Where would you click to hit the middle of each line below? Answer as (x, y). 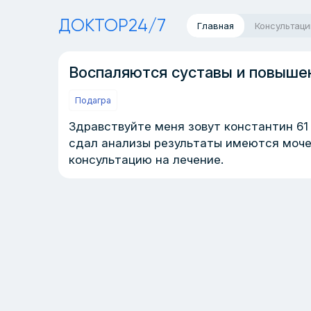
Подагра (93, 100)
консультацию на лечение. (146, 160)
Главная (216, 26)
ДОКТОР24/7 (112, 25)
